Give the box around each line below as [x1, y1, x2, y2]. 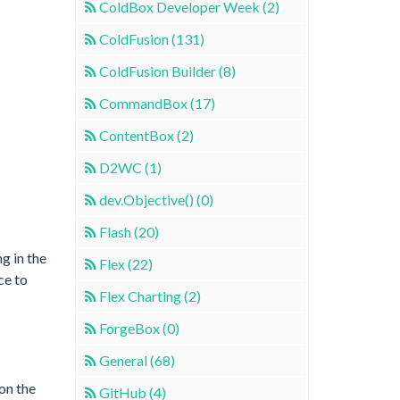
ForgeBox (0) [98, 319, 179, 337]
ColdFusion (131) [98, 29, 204, 47]
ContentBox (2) [98, 126, 194, 144]
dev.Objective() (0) [98, 190, 213, 208]
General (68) [98, 351, 175, 369]
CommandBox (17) [98, 94, 215, 112]
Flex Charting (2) [98, 287, 201, 304]
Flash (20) [98, 222, 159, 240]
